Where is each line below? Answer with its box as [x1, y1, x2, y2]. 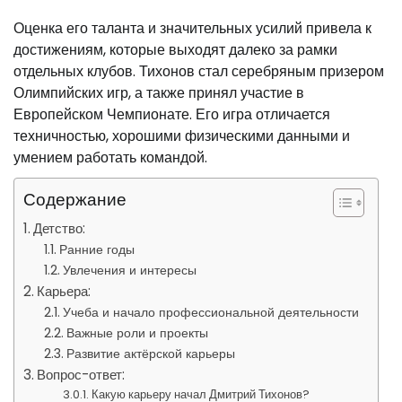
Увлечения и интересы [62, 261, 197, 279]
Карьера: [37, 282, 92, 301]
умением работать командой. [13, 147, 207, 168]
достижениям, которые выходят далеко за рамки [13, 39, 337, 60]
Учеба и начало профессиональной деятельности [62, 303, 359, 321]
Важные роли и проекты [66, 324, 208, 342]
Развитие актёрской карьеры [66, 345, 235, 363]
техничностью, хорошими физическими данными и [13, 126, 350, 146]
